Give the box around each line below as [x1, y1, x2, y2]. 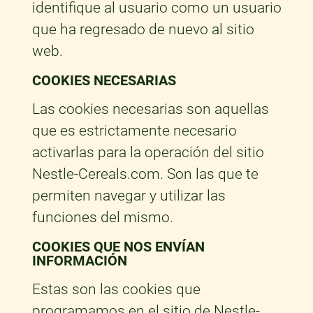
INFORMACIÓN [31, 252, 127, 270]
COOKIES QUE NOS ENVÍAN [31, 238, 205, 256]
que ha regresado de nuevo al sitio [31, 21, 254, 38]
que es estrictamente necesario [31, 122, 237, 140]
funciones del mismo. [31, 209, 180, 226]
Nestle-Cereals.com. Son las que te [31, 166, 259, 183]
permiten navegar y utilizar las [31, 187, 226, 205]
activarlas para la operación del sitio [31, 144, 264, 161]
